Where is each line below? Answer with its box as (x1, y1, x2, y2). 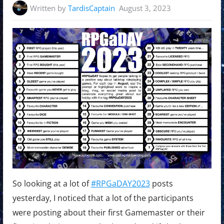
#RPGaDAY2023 (90, 178, 150, 189)
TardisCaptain (68, 3, 115, 13)
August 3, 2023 (119, 3, 171, 13)
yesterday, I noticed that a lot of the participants (12, 192, 193, 204)
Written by (30, 3, 68, 13)
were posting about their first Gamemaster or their (12, 207, 205, 218)
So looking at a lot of (12, 178, 91, 189)
